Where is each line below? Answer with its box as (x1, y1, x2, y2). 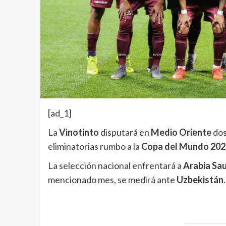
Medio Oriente (149, 127, 211, 138)
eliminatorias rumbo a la (47, 141, 141, 152)
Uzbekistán (176, 174, 223, 186)
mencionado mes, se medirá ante (47, 174, 177, 186)
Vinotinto (59, 127, 99, 138)
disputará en (98, 127, 149, 138)
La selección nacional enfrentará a (47, 160, 183, 172)
